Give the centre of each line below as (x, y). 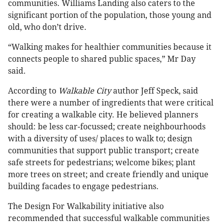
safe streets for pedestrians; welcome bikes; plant (102, 163)
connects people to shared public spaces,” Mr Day (102, 59)
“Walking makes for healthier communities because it (110, 47)
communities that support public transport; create (104, 151)
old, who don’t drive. (47, 27)
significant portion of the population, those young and (110, 15)
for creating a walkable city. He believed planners (103, 115)
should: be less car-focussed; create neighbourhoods (107, 127)
